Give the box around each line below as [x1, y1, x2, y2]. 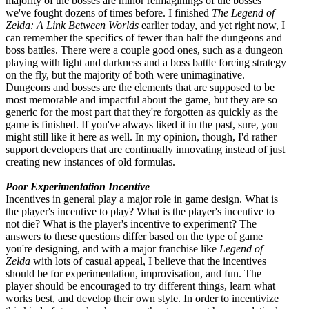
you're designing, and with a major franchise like [6, 242, 219, 255]
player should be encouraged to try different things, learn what [6, 279, 275, 292]
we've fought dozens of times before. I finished [6, 6, 212, 19]
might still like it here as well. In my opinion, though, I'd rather [6, 130, 277, 143]
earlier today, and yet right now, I [139, 19, 285, 31]
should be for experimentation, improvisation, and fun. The [6, 267, 261, 279]
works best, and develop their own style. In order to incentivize [6, 292, 279, 304]
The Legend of [212, 6, 275, 19]
